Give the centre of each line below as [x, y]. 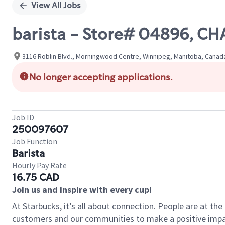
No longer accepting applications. [101, 77]
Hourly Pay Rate [39, 165]
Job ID [23, 117]
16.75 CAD [36, 177]
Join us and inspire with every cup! [82, 190]
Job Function [35, 141]
